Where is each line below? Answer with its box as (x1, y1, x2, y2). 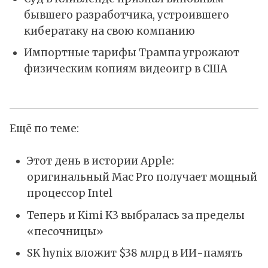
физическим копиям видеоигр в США (23, 62, 227, 76)
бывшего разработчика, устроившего (23, 8, 229, 22)
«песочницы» (26, 224, 103, 238)
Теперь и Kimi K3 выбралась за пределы (26, 208, 245, 222)
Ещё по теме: (10, 121, 79, 135)
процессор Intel (26, 186, 112, 200)
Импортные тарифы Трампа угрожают (23, 46, 239, 60)
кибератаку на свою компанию (23, 24, 195, 38)
